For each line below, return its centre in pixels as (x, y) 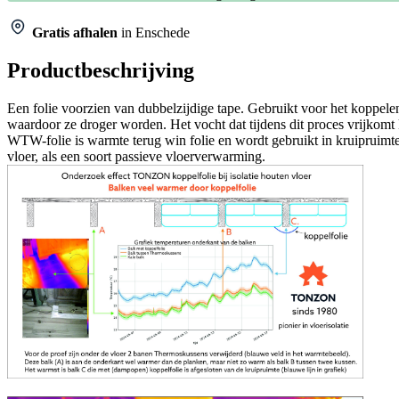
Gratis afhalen (75, 32)
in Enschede (155, 32)
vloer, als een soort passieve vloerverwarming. (136, 156)
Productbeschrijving (101, 70)
